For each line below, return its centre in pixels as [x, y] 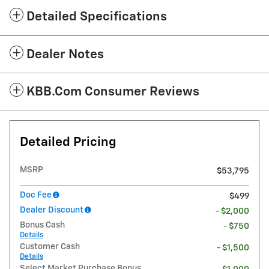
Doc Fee [36, 195]
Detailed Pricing [68, 143]
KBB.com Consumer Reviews [113, 92]
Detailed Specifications [97, 17]
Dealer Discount [52, 210]
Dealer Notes [65, 55]
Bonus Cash [42, 225]
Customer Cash [50, 247]
